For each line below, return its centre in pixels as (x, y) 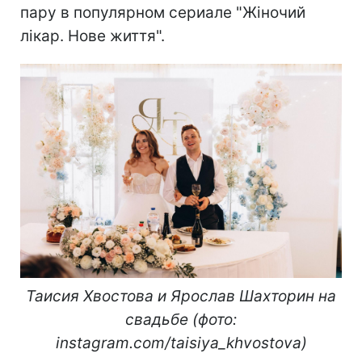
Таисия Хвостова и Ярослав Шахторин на (181, 296)
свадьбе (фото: (181, 319)
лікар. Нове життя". (93, 36)
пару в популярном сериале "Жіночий (163, 12)
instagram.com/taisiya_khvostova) (181, 343)
